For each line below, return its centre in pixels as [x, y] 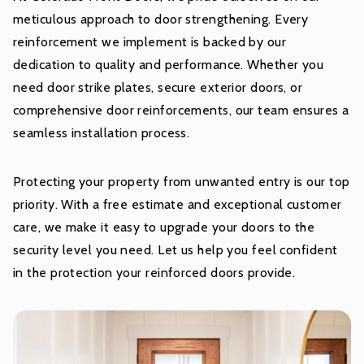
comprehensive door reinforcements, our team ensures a [181, 110]
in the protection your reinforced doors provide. [154, 273]
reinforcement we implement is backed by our [150, 42]
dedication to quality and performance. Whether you [169, 65]
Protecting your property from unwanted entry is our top [182, 182]
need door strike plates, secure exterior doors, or [158, 88]
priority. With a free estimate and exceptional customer [178, 205]
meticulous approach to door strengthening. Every [161, 19]
